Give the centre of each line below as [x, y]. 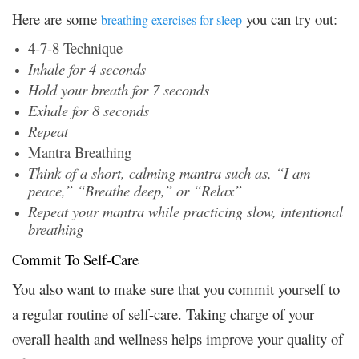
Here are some [56, 18]
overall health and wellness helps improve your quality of [177, 338]
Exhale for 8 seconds [89, 110]
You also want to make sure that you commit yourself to [176, 288]
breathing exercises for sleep [171, 19]
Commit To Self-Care [75, 259]
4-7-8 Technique [75, 47]
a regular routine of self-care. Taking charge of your [163, 313]
